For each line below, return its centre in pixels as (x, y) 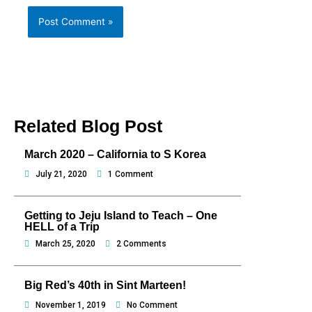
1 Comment (131, 174)
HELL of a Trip (62, 227)
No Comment (152, 305)
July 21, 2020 (61, 174)
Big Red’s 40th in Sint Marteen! (105, 286)
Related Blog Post (88, 126)
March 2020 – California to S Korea (115, 155)
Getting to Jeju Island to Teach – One (121, 216)
